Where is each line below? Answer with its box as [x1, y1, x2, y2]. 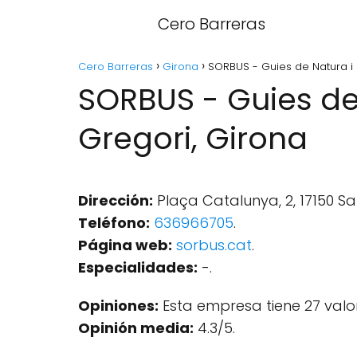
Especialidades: [78, 257, 198, 277]
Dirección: [78, 190, 153, 210]
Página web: [78, 235, 172, 255]
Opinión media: [78, 318, 194, 338]
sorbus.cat [176, 235, 252, 255]
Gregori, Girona [78, 117, 308, 159]
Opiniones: [78, 296, 159, 316]
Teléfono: [78, 213, 150, 233]
